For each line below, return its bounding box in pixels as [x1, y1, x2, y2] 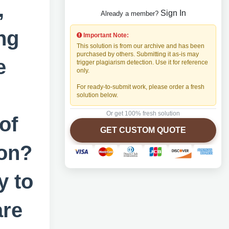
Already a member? [100, 10, 161, 17]
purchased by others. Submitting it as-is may [77, 51, 199, 58]
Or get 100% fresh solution [106, 110, 180, 117]
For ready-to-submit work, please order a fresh [77, 83, 204, 90]
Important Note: [82, 32, 129, 39]
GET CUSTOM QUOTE [100, 126, 186, 134]
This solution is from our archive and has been [77, 42, 204, 50]
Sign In [160, 9, 186, 17]
